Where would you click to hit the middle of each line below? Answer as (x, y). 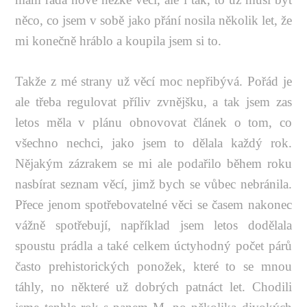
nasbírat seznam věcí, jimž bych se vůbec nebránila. (153, 184)
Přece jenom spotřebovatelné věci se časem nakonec (153, 204)
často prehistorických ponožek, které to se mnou (153, 266)
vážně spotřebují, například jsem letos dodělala (153, 225)
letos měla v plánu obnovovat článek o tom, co (153, 122)
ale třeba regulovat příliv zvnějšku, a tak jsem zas (153, 101)
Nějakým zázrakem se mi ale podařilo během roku (153, 163)
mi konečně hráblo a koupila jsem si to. (119, 40)
